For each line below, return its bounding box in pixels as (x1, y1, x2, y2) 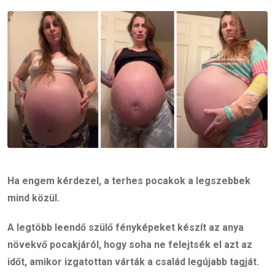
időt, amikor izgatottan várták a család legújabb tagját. (7, 255, 259, 268)
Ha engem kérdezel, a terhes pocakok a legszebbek (7, 174, 250, 187)
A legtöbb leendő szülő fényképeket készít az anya (7, 221, 244, 233)
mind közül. (7, 192, 60, 204)
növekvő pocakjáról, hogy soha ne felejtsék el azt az (7, 238, 252, 250)
